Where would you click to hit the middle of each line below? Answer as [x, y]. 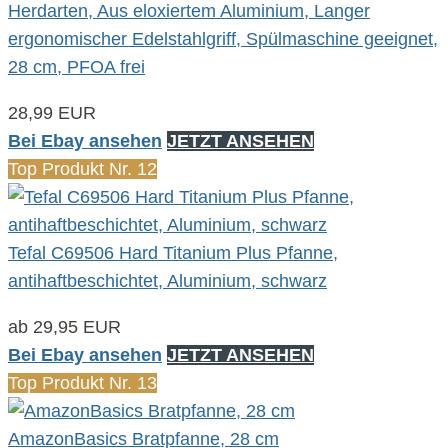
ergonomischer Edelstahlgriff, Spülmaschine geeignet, [223, 38]
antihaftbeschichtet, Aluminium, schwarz [167, 280]
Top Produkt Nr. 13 [82, 382]
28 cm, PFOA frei [76, 66]
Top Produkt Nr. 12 [82, 168]
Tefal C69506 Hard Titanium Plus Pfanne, [173, 252]
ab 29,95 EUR [64, 326]
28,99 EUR [52, 112]
